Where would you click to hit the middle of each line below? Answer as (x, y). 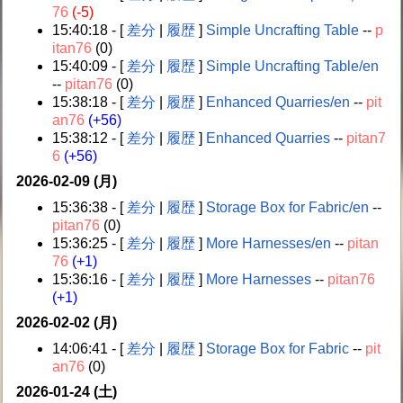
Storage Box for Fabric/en (288, 207)
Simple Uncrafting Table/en (293, 66)
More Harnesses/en (269, 243)
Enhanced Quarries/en (278, 102)
